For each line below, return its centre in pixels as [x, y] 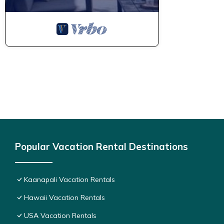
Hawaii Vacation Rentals [64, 197]
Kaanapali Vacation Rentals [69, 179]
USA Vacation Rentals [60, 215]
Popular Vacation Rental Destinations [101, 146]
